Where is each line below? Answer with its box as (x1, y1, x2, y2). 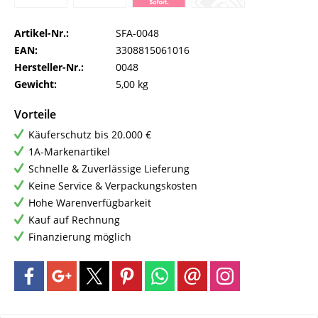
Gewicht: (14, 77, 57, 92)
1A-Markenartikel (28, 145, 110, 159)
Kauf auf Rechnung (28, 213, 120, 227)
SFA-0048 (116, 26, 159, 40)
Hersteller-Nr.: (14, 60, 84, 75)
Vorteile (14, 106, 56, 123)
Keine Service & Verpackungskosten (28, 179, 197, 193)
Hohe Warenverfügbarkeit (28, 196, 151, 210)
